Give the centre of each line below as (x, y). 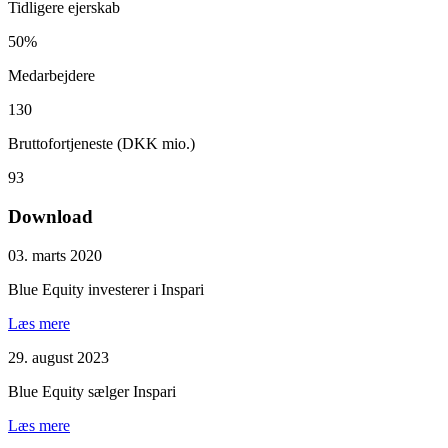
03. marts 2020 (55, 255)
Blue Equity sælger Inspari (92, 391)
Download (50, 217)
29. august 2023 (58, 357)
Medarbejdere (51, 76)
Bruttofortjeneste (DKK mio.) (101, 144)
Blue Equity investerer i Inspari (106, 289)
